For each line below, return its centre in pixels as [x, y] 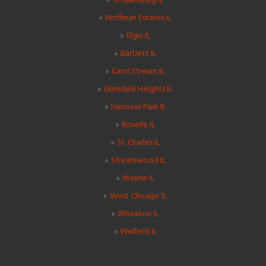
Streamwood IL [138, 160]
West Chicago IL [138, 196]
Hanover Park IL [138, 107]
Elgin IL [138, 36]
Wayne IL [138, 178]
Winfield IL [138, 232]
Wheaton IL [138, 214]
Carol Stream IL [138, 71]
